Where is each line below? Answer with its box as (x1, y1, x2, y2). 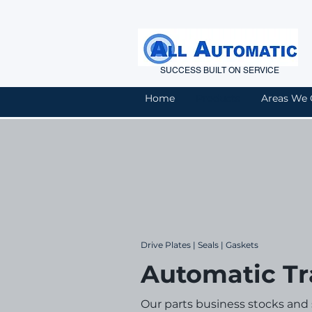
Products (196, 92, 240, 104)
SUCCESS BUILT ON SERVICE (159, 65, 283, 75)
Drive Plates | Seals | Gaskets (141, 240, 258, 250)
